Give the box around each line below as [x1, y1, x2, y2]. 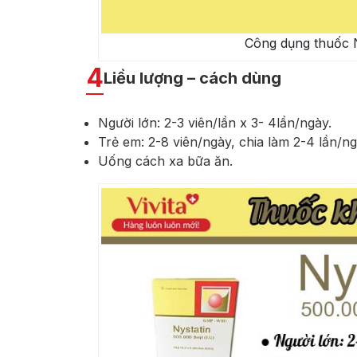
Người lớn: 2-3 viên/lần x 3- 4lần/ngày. [98, 114, 331, 131]
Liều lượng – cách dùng [104, 68, 281, 88]
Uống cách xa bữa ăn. [98, 152, 233, 169]
